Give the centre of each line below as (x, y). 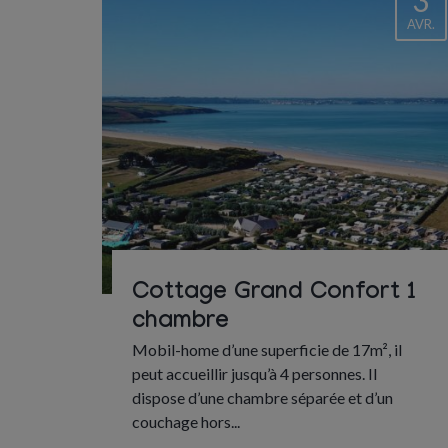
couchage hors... (186, 421)
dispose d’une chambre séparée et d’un (262, 397)
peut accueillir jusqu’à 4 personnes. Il (254, 373)
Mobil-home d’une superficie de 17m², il (267, 349)
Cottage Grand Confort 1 (274, 294)
